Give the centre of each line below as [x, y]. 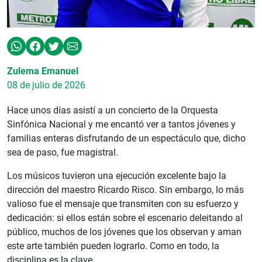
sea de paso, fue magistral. [63, 152]
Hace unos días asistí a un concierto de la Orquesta [113, 110]
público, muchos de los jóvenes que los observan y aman [124, 232]
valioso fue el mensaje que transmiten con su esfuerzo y [123, 204]
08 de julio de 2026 [46, 85]
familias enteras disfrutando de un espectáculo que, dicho [126, 138]
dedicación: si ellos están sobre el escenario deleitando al [125, 218]
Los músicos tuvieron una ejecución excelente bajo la [117, 175]
